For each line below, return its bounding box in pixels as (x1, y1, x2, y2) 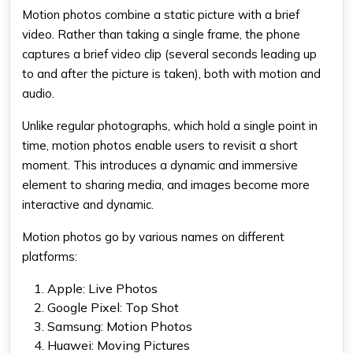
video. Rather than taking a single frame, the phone (22, 26, 300, 42)
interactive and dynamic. (22, 196, 154, 212)
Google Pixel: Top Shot (47, 299, 179, 315)
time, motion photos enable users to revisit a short (22, 137, 298, 153)
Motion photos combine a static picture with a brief (22, 6, 299, 22)
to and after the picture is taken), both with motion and (22, 65, 321, 81)
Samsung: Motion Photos (47, 318, 192, 334)
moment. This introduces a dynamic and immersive (22, 157, 298, 173)
